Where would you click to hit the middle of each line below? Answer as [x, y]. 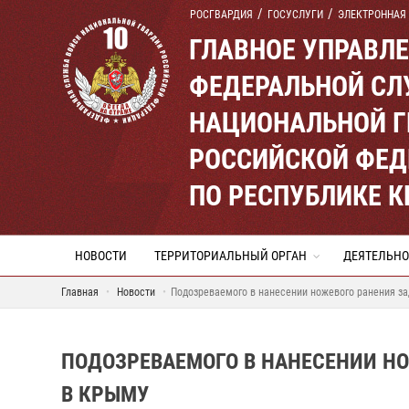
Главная [80, 292]
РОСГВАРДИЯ [221, 15]
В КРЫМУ [105, 394]
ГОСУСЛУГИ [295, 15]
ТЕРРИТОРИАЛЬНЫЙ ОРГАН [231, 256]
